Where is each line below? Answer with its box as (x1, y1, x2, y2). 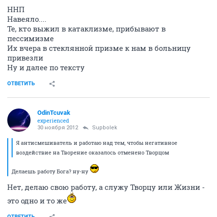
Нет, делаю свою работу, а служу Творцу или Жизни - (7, 182, 205, 192)
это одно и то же (7, 196, 67, 206)
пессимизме (7, 33, 54, 44)
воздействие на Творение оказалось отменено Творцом (16, 149, 169, 156)
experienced (37, 117, 69, 124)
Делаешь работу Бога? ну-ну (12, 168, 90, 175)
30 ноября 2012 (37, 124, 78, 131)
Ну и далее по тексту (7, 62, 85, 73)
